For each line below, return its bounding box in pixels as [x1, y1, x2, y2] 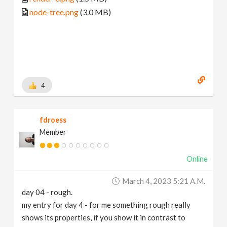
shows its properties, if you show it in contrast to [22, 213, 186, 222]
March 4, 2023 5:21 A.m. [122, 176, 205, 186]
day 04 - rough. [22, 187, 73, 197]
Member [40, 128, 67, 137]
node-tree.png [29, 7, 79, 17]
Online [186, 155, 208, 164]
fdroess [40, 116, 67, 125]
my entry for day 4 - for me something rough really [22, 200, 191, 210]
